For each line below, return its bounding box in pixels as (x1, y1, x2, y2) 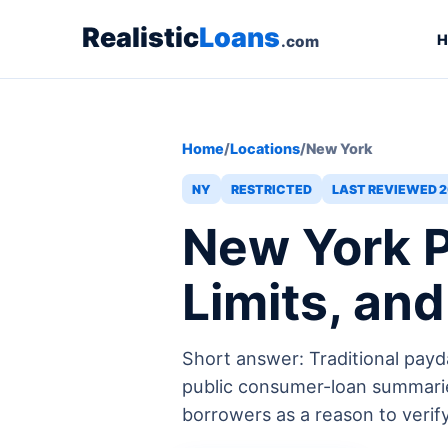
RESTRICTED (231, 181, 312, 197)
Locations (230, 140, 300, 157)
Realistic (82, 21, 199, 53)
